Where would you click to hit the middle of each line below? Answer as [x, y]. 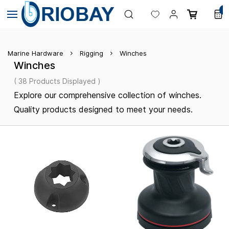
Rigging [91, 53]
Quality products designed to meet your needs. [103, 109]
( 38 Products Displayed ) [57, 81]
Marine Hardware [36, 53]
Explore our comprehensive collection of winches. [108, 95]
